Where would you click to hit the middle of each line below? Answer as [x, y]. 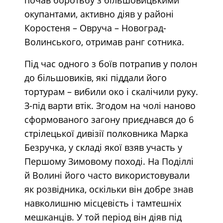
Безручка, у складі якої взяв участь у [103, 147]
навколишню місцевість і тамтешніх [103, 203]
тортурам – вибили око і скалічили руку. [111, 91]
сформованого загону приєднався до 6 [109, 119]
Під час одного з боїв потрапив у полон [111, 63]
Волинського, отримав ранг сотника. [104, 42]
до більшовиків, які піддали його [95, 77]
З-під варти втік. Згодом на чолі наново [110, 105]
